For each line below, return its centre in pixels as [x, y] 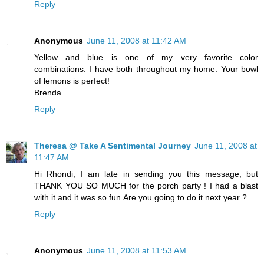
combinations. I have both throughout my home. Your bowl [146, 69]
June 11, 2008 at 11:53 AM [136, 251]
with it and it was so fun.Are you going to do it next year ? [141, 198]
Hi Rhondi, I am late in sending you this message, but [146, 174]
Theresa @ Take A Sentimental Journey [113, 146]
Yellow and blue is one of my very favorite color [146, 57]
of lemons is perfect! [72, 81]
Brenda [48, 93]
